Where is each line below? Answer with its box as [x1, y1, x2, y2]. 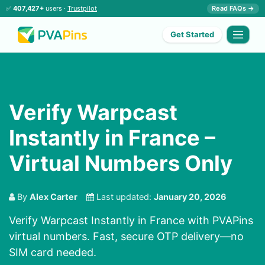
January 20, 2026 [154, 192, 227, 202]
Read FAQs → [212, 4, 254, 12]
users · [44, 4, 67, 12]
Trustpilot [67, 4, 97, 12]
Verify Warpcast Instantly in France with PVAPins [9, 214, 253, 227]
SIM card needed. [9, 246, 96, 259]
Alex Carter [30, 192, 77, 202]
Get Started [170, 30, 215, 40]
